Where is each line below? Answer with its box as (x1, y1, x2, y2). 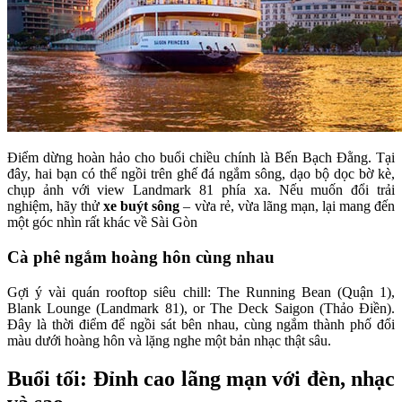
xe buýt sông (103, 198, 180, 214)
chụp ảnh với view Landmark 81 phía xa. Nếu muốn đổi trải (7, 182, 395, 198)
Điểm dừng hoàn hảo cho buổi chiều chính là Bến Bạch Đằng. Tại (7, 150, 395, 166)
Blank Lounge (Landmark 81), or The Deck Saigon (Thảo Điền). (7, 300, 395, 316)
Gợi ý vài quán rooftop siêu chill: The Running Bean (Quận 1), (7, 284, 395, 300)
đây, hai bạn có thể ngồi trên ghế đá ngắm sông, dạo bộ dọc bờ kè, (7, 166, 395, 182)
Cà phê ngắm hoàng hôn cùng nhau (7, 247, 275, 267)
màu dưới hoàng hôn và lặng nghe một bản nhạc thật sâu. (7, 332, 331, 348)
